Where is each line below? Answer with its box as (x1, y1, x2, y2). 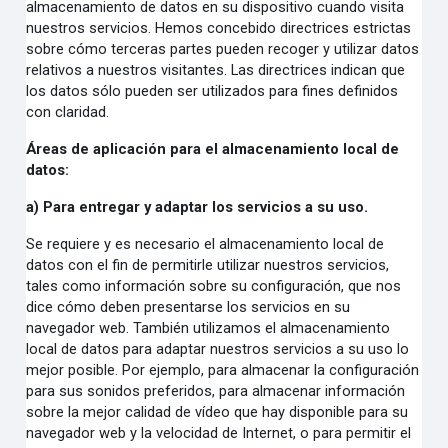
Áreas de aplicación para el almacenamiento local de (26, 140, 400, 158)
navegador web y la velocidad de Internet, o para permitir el (26, 424, 412, 442)
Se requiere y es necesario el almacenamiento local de (26, 235, 385, 253)
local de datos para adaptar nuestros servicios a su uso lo (26, 340, 410, 358)
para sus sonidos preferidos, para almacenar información (26, 382, 406, 400)
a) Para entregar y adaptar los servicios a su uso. (26, 198, 369, 216)
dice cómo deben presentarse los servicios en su (26, 298, 351, 316)
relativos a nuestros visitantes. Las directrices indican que (26, 61, 406, 79)
